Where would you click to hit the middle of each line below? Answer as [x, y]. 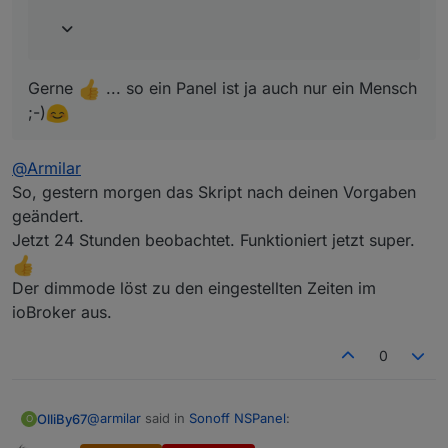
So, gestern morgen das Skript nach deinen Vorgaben [214, 192]
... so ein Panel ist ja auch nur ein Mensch [259, 88]
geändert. [48, 216]
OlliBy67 [62, 418]
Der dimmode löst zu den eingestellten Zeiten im [194, 288]
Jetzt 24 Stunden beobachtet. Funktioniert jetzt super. [213, 240]
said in [165, 418]
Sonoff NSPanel [237, 418]
